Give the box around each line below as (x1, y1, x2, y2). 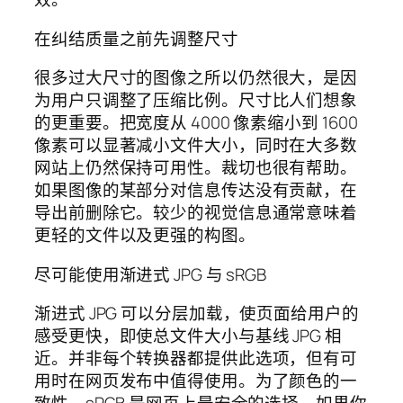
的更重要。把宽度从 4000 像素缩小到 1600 (34, 111, 358, 135)
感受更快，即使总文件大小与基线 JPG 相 (34, 324, 342, 348)
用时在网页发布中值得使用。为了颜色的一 (34, 369, 358, 393)
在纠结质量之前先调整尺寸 (34, 26, 238, 50)
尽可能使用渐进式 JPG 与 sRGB (34, 262, 267, 286)
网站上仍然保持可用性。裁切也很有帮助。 (34, 156, 358, 180)
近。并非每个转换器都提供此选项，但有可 (34, 346, 358, 371)
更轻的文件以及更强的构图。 (34, 223, 255, 247)
